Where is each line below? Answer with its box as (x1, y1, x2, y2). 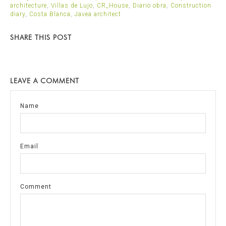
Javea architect (75, 10, 121, 18)
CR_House (97, 2, 129, 9)
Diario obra (133, 2, 166, 9)
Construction (171, 2, 211, 9)
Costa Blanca (29, 10, 71, 18)
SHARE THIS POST (10, 33, 72, 41)
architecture (10, 2, 47, 9)
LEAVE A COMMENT (10, 76, 79, 85)
